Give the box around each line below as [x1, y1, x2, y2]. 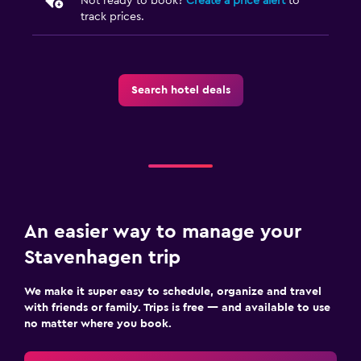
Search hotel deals [131, 84, 230, 96]
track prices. [81, 10, 144, 23]
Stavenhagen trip [24, 247, 180, 268]
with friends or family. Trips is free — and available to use [24, 301, 330, 313]
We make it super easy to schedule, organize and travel [24, 285, 322, 297]
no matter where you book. [24, 317, 172, 330]
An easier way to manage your [24, 222, 301, 242]
